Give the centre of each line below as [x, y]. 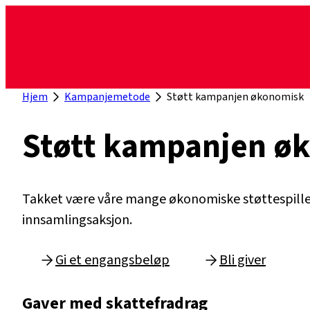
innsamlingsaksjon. [77, 220]
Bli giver [243, 261]
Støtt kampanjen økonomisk [235, 97]
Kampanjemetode [107, 97]
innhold [27, 57]
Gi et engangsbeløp [112, 261]
